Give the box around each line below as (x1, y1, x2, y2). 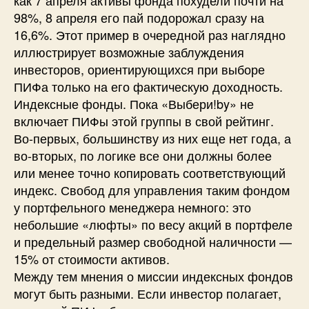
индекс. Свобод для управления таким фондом (14, 180, 290, 199)
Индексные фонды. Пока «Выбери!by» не (14, 94, 254, 112)
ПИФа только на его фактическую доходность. (14, 77, 283, 95)
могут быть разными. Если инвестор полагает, (14, 283, 281, 302)
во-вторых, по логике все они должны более (14, 146, 272, 164)
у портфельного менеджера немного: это (14, 197, 251, 216)
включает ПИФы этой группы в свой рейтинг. (14, 111, 274, 130)
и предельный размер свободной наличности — (14, 232, 292, 250)
